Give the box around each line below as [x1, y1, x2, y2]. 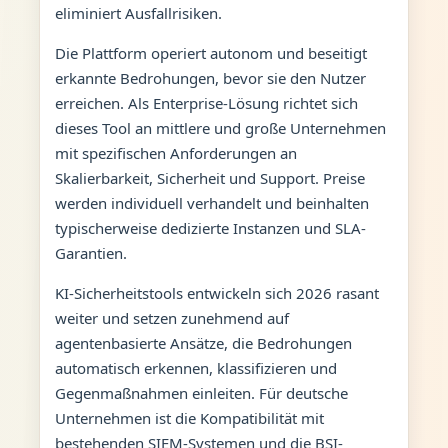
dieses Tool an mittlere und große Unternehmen [54, 117, 386, 138]
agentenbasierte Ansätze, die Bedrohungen [54, 332, 352, 353]
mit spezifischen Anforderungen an [54, 142, 297, 163]
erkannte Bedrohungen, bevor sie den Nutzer [54, 67, 366, 88]
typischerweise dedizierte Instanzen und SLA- [54, 217, 366, 238]
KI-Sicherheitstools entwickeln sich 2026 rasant [54, 282, 379, 303]
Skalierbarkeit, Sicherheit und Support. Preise [54, 167, 365, 188]
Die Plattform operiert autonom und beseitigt [54, 42, 367, 63]
